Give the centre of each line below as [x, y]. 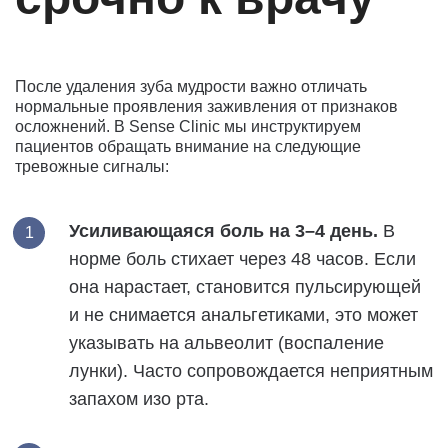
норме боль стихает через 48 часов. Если [242, 258]
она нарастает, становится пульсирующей [245, 286]
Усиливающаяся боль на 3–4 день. [223, 230]
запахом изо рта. [139, 398]
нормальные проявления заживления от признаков [206, 106]
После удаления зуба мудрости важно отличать [191, 86]
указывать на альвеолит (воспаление [226, 342]
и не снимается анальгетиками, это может [243, 314]
